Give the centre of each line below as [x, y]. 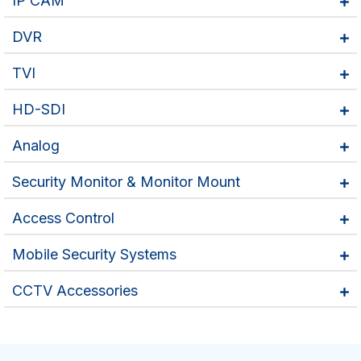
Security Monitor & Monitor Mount [126, 181]
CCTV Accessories [75, 290]
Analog [36, 145]
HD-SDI [39, 109]
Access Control [63, 218]
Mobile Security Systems [94, 254]
